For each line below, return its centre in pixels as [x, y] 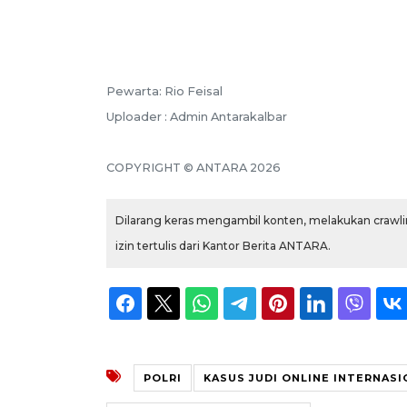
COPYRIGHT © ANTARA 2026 [194, 167]
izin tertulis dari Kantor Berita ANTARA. [223, 245]
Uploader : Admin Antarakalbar [197, 116]
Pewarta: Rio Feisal [164, 91]
